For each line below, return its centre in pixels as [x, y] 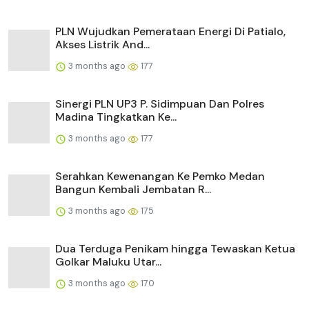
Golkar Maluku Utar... [108, 262]
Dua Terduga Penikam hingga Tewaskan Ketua [175, 249]
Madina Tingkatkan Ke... [116, 117]
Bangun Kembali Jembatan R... [133, 190]
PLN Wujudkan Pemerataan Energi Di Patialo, [170, 32]
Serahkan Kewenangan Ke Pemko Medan [160, 177]
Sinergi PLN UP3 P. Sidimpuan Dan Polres [160, 104]
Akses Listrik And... [102, 45]
